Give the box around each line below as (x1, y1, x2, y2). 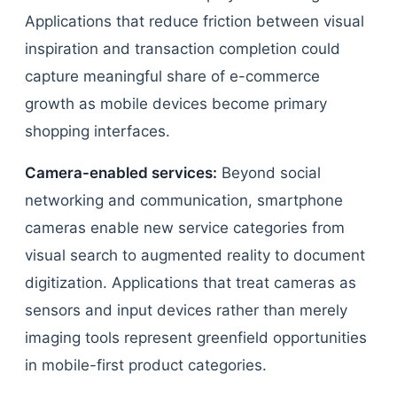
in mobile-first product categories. (25, 356, 267, 374)
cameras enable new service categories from (25, 219, 345, 237)
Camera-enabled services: (25, 164, 217, 182)
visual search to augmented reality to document (25, 246, 365, 264)
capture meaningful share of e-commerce (25, 67, 320, 85)
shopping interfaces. (25, 122, 170, 140)
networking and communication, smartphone (25, 191, 343, 209)
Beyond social (217, 164, 321, 182)
